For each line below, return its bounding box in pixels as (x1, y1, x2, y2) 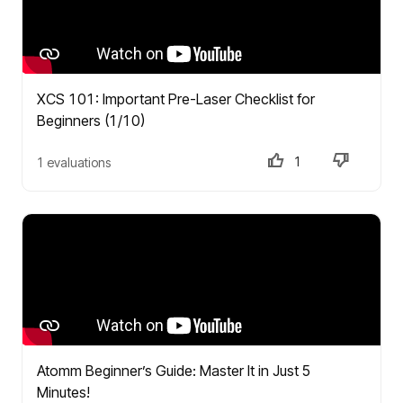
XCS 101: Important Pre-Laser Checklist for (37, 90, 315, 108)
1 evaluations (37, 154, 111, 170)
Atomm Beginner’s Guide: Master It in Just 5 (37, 362, 310, 380)
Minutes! (37, 383, 90, 401)
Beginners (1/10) (37, 112, 145, 130)
